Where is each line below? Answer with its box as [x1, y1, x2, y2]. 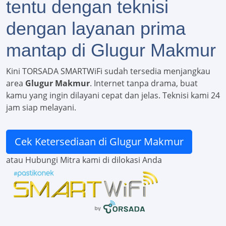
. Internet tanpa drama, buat [90, 78, 198, 89]
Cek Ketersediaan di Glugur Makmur [15, 135, 184, 149]
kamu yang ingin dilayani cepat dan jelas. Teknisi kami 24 [6, 90, 220, 101]
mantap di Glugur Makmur [6, 40, 216, 61]
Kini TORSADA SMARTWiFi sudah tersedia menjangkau [6, 66, 210, 77]
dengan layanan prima [6, 18, 186, 39]
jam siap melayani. [6, 102, 76, 114]
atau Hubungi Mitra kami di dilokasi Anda [6, 154, 162, 166]
